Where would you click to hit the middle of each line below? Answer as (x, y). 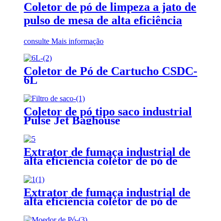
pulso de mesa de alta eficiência (103, 20)
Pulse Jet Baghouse (72, 120)
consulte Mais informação (64, 41)
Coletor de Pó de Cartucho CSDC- (110, 71)
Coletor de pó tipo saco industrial (108, 111)
